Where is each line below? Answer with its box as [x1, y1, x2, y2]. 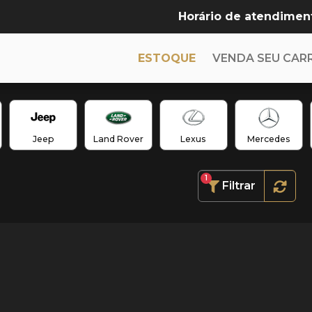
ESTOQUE [138, 51, 196, 65]
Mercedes [247, 134, 290, 144]
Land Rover [93, 134, 144, 144]
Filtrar [222, 179, 256, 192]
